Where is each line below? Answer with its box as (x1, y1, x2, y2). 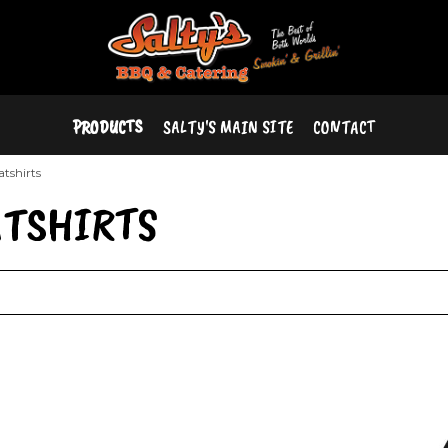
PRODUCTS (73, 116, 143, 139)
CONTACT (313, 116, 375, 139)
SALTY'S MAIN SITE (163, 116, 293, 139)
